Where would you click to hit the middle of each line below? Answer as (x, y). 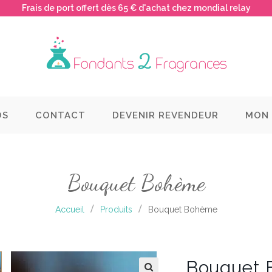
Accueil (70, 210)
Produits (116, 210)
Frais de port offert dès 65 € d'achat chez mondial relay (136, 8)
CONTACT (60, 115)
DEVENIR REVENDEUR (165, 115)
